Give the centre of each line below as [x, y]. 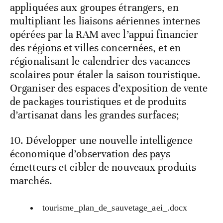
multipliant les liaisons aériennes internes [105, 21]
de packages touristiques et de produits [98, 101]
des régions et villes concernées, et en [95, 48]
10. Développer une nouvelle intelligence [102, 140]
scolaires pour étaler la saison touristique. [106, 74]
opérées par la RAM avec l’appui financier [104, 34]
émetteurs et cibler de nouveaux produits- [105, 167]
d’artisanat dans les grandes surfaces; [95, 115]
